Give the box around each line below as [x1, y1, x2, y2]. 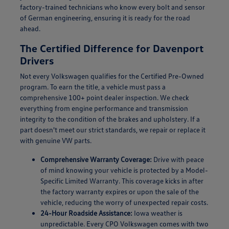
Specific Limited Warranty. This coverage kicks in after [40, 176, 203, 185]
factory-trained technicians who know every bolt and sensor [19, 2, 205, 11]
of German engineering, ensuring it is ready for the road [19, 13, 190, 22]
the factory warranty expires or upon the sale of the [40, 187, 199, 196]
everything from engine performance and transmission [19, 103, 188, 112]
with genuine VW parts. [19, 135, 91, 145]
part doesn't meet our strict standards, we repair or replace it [19, 125, 205, 134]
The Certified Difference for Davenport [19, 41, 203, 54]
